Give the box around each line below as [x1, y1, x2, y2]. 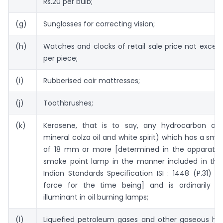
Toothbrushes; [43, 98, 93, 109]
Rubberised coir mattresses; [43, 76, 140, 86]
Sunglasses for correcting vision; [43, 19, 155, 29]
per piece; [43, 53, 78, 64]
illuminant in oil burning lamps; [43, 192, 148, 203]
